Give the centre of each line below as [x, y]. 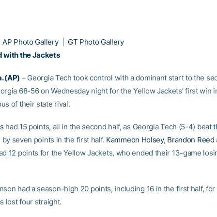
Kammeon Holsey [135, 140]
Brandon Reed [191, 140]
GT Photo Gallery [96, 42]
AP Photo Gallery [31, 42]
